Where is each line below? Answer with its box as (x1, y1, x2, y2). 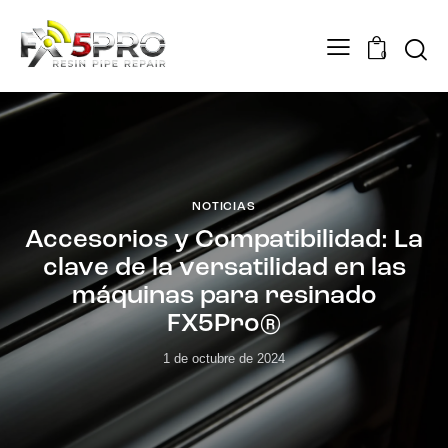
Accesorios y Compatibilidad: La (25, 227, 423, 255)
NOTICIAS (192, 201, 256, 214)
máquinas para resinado (71, 283, 377, 311)
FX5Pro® (167, 311, 281, 339)
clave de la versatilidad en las (42, 255, 406, 283)
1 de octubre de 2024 (163, 351, 285, 367)
